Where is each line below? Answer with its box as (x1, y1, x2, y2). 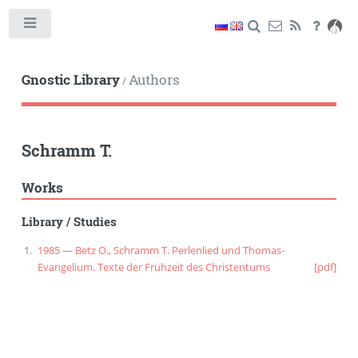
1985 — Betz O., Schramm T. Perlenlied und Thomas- (37, 243, 284, 258)
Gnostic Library (21, 70, 120, 89)
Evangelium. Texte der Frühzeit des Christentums (37, 260, 270, 275)
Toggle (62, 21, 89, 32)
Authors (128, 70, 180, 89)
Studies (73, 213, 117, 229)
